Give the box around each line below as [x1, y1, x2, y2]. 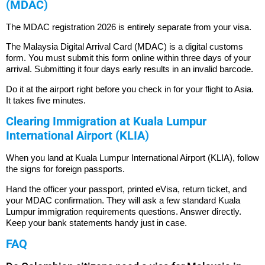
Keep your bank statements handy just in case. [6, 217, 187, 228]
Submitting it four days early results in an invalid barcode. [32, 64, 253, 75]
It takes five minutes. [6, 95, 86, 105]
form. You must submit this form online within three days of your [6, 53, 251, 63]
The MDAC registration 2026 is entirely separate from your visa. [6, 22, 251, 33]
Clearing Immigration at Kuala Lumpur [6, 114, 206, 129]
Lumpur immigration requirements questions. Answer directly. [6, 206, 241, 216]
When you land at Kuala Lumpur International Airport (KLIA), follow [6, 153, 259, 163]
